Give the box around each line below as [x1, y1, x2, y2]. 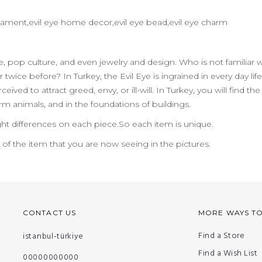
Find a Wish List [198, 246, 257, 260]
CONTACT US [23, 208, 76, 217]
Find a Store [198, 229, 244, 243]
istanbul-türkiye [23, 229, 84, 243]
